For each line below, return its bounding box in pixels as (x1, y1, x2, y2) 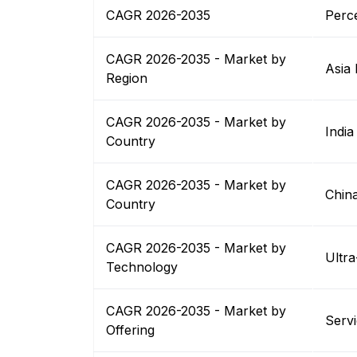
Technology (106, 259, 178, 276)
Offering (106, 322, 155, 339)
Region (106, 70, 147, 87)
